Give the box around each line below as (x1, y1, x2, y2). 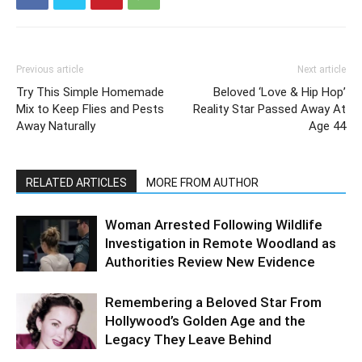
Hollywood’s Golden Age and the (105, 313, 305, 329)
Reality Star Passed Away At (193, 102, 346, 116)
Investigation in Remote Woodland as (105, 235, 336, 251)
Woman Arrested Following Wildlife (105, 217, 322, 233)
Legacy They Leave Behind (105, 331, 271, 347)
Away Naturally (16, 119, 95, 133)
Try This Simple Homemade (16, 85, 164, 99)
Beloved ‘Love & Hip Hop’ (213, 85, 346, 99)
